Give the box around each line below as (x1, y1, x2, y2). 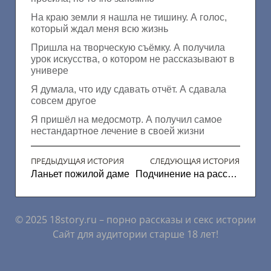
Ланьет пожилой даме (31, 169, 129, 180)
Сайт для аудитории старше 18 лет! (53, 227, 218, 241)
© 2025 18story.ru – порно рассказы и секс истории (15, 213, 256, 227)
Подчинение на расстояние (227, 169, 237, 180)
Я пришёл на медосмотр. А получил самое (31, 114, 222, 125)
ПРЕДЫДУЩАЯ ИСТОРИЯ (31, 155, 124, 167)
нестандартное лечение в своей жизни (31, 126, 204, 137)
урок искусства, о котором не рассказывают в (31, 54, 235, 65)
